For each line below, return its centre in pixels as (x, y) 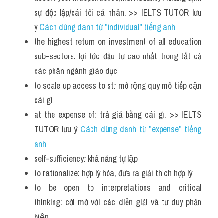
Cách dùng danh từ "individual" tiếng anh (107, 27)
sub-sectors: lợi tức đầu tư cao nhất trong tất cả (118, 56)
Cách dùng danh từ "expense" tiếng (141, 129)
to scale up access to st (74, 85)
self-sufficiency (59, 158)
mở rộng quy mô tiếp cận (159, 85)
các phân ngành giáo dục (76, 71)
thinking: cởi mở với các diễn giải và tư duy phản (118, 202)
